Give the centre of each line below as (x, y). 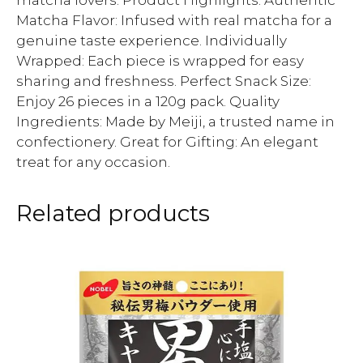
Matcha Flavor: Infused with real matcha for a (174, 20)
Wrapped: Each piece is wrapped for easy (160, 61)
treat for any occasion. (93, 162)
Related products (113, 213)
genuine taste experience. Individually (152, 41)
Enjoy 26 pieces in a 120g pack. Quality (148, 101)
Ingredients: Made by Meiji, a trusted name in (175, 122)
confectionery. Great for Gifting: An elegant (167, 142)
